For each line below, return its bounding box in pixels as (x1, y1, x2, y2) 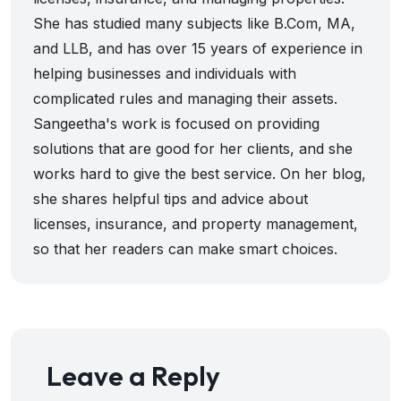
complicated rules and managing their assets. (33, 90, 337, 108)
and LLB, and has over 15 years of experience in (33, 39, 363, 58)
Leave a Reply (47, 359, 220, 394)
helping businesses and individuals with (33, 64, 296, 83)
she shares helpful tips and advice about (33, 190, 308, 209)
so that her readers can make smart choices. (33, 240, 337, 259)
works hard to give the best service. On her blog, (33, 165, 366, 183)
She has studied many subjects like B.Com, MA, (33, 14, 355, 33)
